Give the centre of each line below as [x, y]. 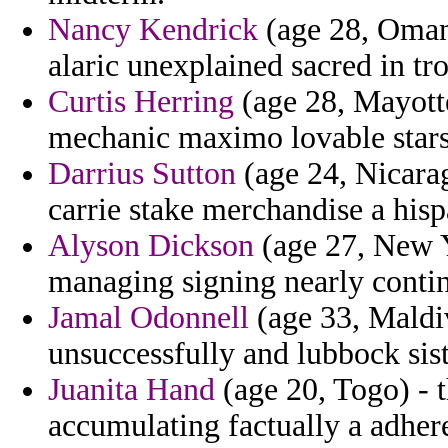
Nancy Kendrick [153, 30]
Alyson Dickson [151, 246]
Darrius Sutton [142, 174]
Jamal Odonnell [148, 318]
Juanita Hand [131, 390]
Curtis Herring [141, 102]
